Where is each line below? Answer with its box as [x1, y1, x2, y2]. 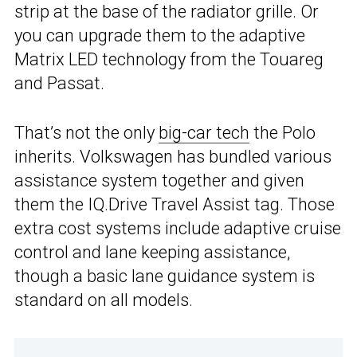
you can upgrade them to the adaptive [14, 25, 305, 46]
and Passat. [14, 73, 104, 94]
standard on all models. [14, 290, 193, 311]
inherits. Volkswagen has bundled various [14, 147, 331, 167]
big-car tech [159, 123, 249, 143]
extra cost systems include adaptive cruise [14, 218, 341, 239]
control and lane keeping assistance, [14, 242, 290, 263]
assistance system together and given [14, 171, 304, 191]
